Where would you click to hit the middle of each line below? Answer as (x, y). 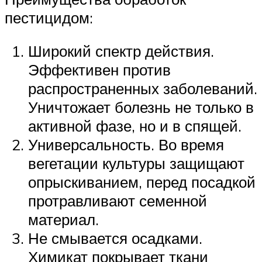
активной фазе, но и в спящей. (135, 126)
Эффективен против (99, 70)
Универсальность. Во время (126, 145)
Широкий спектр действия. (121, 51)
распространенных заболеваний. (143, 89)
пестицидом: (49, 17)
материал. (63, 220)
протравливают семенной (118, 201)
